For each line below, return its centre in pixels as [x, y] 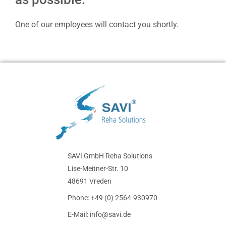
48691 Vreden [90, 181]
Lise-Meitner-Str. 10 [98, 169]
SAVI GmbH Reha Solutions [110, 156]
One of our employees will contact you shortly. [97, 25]
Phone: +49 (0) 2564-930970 [112, 198]
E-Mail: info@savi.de [99, 215]
